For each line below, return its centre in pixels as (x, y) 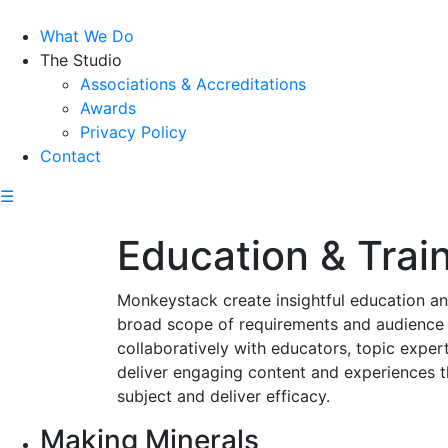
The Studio (81, 60)
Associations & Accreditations (193, 84)
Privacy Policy (133, 132)
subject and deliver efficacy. (223, 396)
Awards (108, 108)
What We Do (87, 36)
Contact (70, 156)
